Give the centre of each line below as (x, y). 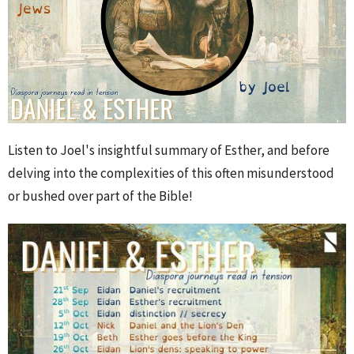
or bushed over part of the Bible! (100, 196)
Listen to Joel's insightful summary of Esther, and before (169, 150)
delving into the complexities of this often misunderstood (171, 173)
